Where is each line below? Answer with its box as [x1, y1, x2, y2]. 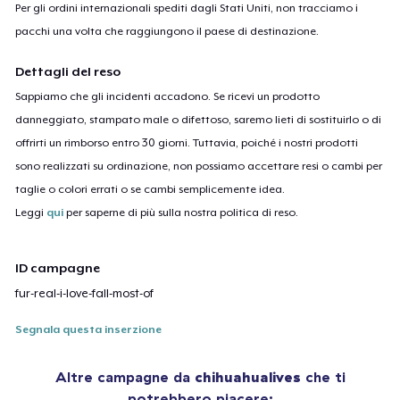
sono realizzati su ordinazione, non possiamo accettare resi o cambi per [15, 159, 383, 172]
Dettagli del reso [15, 63, 121, 79]
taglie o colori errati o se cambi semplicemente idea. [15, 182, 286, 196]
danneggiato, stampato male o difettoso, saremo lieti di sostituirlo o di [15, 112, 382, 126]
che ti [300, 368, 346, 387]
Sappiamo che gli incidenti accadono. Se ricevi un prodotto [15, 89, 321, 103]
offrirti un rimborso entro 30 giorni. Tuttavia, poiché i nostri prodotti [15, 136, 359, 149]
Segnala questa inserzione [15, 323, 162, 337]
